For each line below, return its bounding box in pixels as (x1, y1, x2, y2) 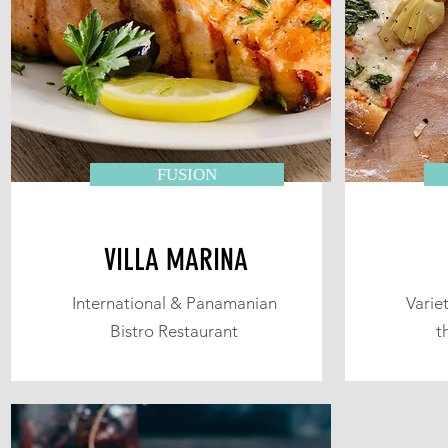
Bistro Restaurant (110, 321, 238, 341)
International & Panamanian (71, 293, 277, 313)
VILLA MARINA (104, 242, 248, 278)
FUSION (156, 165, 217, 184)
